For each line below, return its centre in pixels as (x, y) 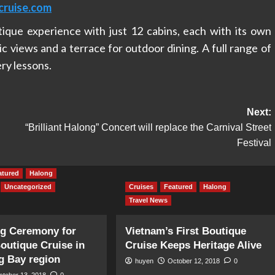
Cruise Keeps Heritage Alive (193, 245)
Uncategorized (28, 186)
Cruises (141, 186)
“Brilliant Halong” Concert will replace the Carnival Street (148, 127)
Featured (178, 186)
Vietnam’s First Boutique (185, 231)
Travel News (148, 200)
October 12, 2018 (193, 261)
